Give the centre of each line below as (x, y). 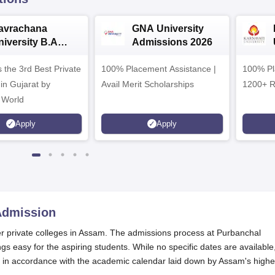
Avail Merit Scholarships (148, 84)
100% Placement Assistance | (159, 69)
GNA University (168, 29)
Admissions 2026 (172, 42)
